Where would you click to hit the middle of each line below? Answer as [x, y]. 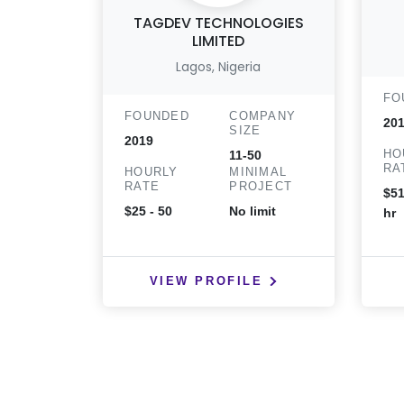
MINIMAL [258, 172]
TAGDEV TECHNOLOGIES [218, 23]
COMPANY [263, 116]
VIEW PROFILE [206, 281]
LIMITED [219, 41]
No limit [253, 211]
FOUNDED [157, 116]
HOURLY [151, 172]
